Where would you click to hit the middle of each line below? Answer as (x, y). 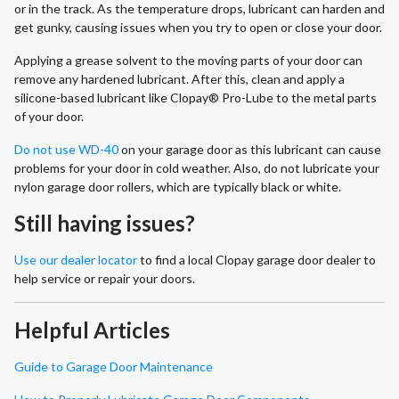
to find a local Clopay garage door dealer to (256, 260)
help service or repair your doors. (105, 279)
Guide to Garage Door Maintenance (114, 367)
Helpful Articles (92, 330)
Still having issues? (105, 224)
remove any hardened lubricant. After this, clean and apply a (179, 79)
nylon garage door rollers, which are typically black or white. (178, 187)
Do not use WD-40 (66, 150)
